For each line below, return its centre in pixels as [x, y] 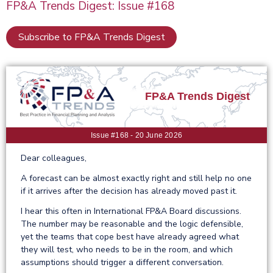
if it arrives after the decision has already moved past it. [129, 191]
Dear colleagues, [54, 158]
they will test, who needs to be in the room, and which [127, 249]
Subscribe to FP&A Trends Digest [91, 37]
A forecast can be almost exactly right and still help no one [136, 178]
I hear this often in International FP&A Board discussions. [131, 211]
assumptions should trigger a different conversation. [122, 262]
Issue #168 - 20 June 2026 [136, 135]
